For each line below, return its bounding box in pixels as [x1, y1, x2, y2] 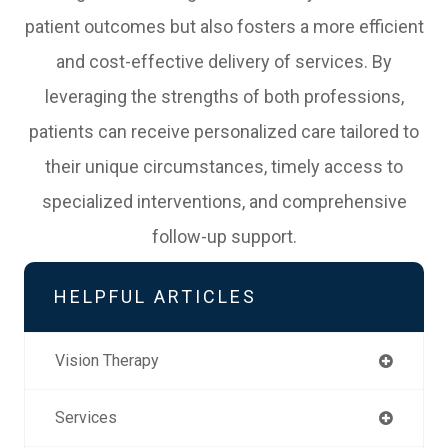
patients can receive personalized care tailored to [29, 121, 419, 143]
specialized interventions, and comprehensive [41, 191, 407, 213]
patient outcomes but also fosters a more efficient [24, 16, 424, 38]
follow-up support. [151, 226, 297, 248]
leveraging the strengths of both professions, [44, 86, 404, 108]
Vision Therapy [55, 351, 159, 371]
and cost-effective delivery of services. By [56, 51, 392, 73]
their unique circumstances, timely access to [45, 156, 403, 178]
